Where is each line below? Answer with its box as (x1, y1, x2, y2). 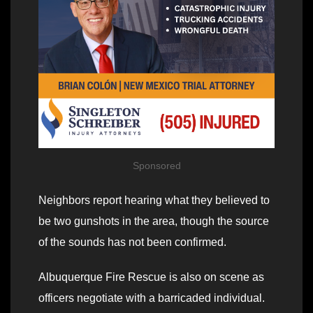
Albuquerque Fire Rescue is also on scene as (38, 270, 264, 283)
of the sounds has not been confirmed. (38, 235, 226, 248)
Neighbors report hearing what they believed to (38, 194, 270, 206)
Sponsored (132, 159, 181, 171)
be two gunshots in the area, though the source (38, 214, 269, 227)
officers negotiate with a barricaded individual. (38, 291, 265, 304)
